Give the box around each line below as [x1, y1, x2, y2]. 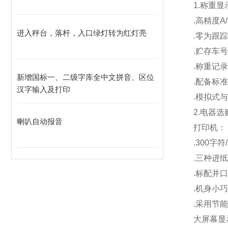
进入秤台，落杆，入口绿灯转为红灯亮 [17, 28, 147, 37]
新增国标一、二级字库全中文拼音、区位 [17, 73, 154, 81]
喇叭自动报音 [17, 117, 63, 126]
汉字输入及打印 [17, 85, 70, 94]
